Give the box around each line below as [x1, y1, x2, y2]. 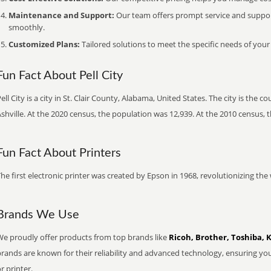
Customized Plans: [8, 39, 80, 50]
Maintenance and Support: [8, 10, 114, 21]
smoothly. [8, 22, 45, 33]
